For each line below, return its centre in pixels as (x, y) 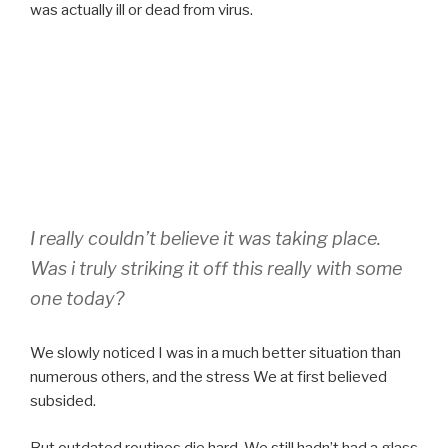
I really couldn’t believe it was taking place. (205, 239)
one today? (77, 299)
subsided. (63, 401)
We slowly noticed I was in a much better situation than (215, 353)
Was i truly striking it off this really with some (216, 269)
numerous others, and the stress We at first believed (208, 377)
